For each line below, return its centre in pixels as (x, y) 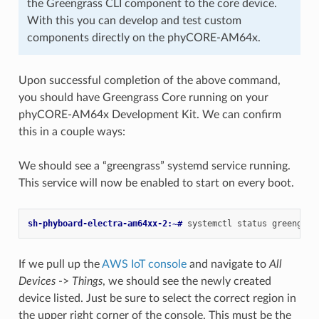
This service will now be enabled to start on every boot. (156, 183)
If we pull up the (60, 265)
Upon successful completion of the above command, (149, 81)
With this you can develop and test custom (134, 21)
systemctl (209, 224)
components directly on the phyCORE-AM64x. (143, 38)
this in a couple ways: (72, 132)
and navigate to (228, 265)
